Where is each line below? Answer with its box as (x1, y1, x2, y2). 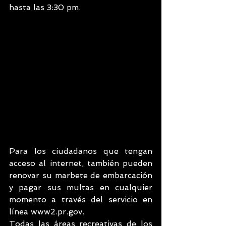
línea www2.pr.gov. (9, 207, 84, 216)
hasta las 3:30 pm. (9, 3, 81, 12)
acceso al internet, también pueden (9, 158, 152, 168)
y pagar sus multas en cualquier (9, 183, 152, 192)
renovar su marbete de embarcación (9, 171, 152, 180)
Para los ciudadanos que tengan (9, 146, 152, 156)
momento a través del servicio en (9, 195, 152, 204)
